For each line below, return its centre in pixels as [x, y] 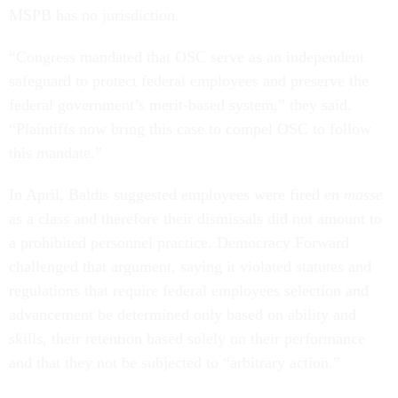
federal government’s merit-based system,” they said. [180, 105]
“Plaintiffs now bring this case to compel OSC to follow [190, 129]
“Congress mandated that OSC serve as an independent [187, 57]
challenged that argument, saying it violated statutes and [190, 267]
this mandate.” [56, 153]
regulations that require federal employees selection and [189, 291]
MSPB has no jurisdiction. [96, 16]
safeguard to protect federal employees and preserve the [189, 81]
